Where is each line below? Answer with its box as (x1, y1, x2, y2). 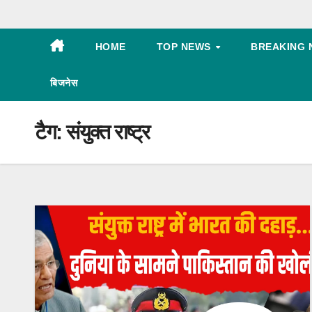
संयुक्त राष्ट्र (66, 120, 150, 143)
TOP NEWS (156, 41, 214, 52)
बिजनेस (50, 77, 77, 88)
